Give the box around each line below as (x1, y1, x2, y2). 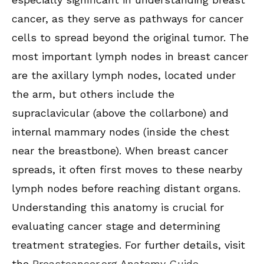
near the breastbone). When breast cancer (12, 144, 228, 157)
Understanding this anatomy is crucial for (12, 201, 224, 214)
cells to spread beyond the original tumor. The (12, 31, 249, 44)
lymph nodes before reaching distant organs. (12, 182, 240, 195)
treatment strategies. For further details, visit (12, 239, 245, 252)
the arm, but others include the (12, 88, 174, 101)
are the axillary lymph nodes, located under (12, 69, 236, 82)
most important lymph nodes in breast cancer (12, 50, 248, 63)
